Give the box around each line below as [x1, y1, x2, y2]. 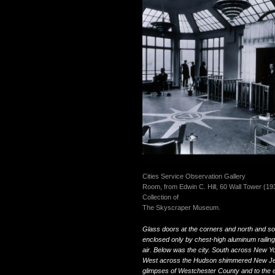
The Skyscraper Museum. [142, 204, 220, 212]
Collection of [142, 193, 179, 201]
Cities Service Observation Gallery [142, 172, 246, 180]
